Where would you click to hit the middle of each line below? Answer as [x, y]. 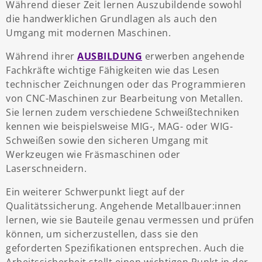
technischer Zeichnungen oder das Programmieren [126, 85]
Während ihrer [42, 56]
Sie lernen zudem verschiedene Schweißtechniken [123, 113]
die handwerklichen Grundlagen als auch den [111, 19]
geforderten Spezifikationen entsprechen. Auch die [125, 248]
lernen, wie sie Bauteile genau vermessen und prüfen [130, 220]
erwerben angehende [194, 56]
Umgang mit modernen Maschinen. [88, 33]
